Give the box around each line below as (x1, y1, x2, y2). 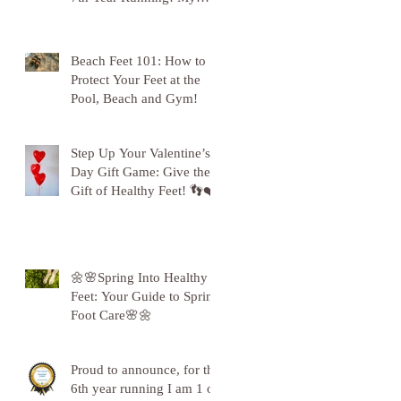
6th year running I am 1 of (71, 381, 218, 396)
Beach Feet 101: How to (71, 54, 206, 68)
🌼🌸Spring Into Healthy (71, 270, 208, 285)
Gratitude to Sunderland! (71, 9, 209, 23)
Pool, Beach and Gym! (71, 91, 198, 106)
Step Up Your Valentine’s (71, 146, 210, 160)
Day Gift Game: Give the (71, 165, 210, 179)
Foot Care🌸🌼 (71, 308, 152, 322)
